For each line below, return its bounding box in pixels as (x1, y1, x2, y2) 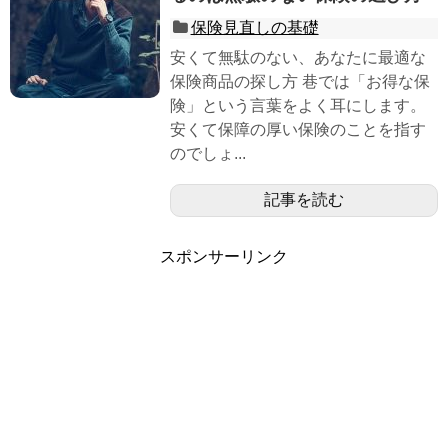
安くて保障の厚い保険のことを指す (170, 121, 426, 139)
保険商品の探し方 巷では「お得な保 (170, 73, 430, 91)
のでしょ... (170, 145, 246, 163)
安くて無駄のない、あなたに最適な (170, 49, 426, 67)
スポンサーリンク (160, 248, 288, 266)
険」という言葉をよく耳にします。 (170, 97, 426, 115)
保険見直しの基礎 (190, 19, 319, 37)
